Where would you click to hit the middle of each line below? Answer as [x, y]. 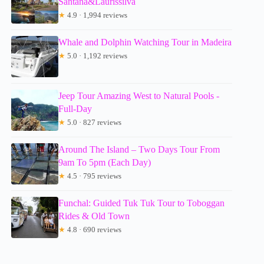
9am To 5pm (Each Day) [105, 163]
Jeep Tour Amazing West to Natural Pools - [139, 96]
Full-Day [75, 109]
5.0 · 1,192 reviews [97, 56]
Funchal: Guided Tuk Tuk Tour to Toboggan [142, 203]
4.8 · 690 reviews [94, 230]
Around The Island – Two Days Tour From [139, 150]
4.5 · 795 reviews [94, 176]
